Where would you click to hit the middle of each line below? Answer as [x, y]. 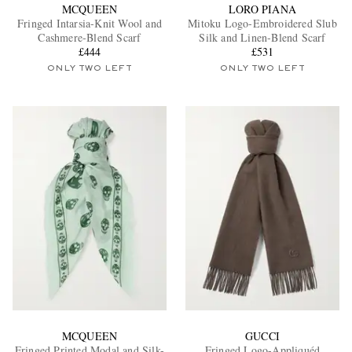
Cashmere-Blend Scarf [90, 37]
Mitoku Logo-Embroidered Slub [262, 23]
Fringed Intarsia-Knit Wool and [89, 23]
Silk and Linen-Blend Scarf [262, 37]
